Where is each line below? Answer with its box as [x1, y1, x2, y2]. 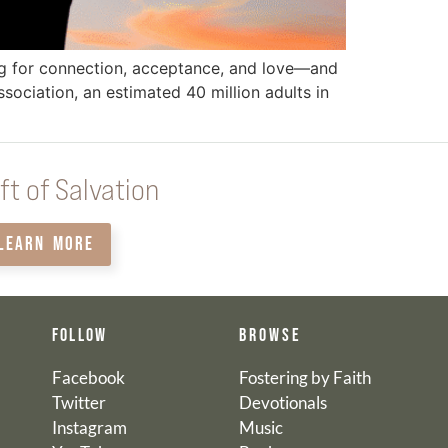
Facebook [51, 367, 125, 389]
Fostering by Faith [238, 367, 371, 389]
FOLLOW [51, 325, 108, 347]
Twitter [51, 392, 106, 414]
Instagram [51, 417, 127, 439]
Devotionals [238, 392, 327, 414]
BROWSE [238, 325, 302, 347]
